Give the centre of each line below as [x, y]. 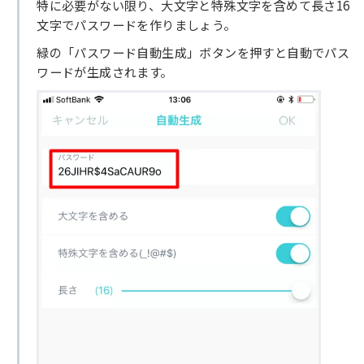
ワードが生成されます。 [105, 72]
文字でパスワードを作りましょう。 [136, 24]
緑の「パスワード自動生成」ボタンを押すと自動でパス [193, 52]
